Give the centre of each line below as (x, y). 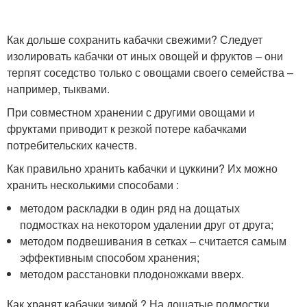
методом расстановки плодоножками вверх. (132, 274)
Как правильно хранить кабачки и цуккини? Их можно (142, 168)
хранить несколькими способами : (93, 185)
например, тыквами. (58, 89)
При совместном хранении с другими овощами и (131, 112)
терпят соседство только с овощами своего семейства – (150, 72)
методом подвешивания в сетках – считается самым (153, 241)
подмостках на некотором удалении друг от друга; (147, 224)
